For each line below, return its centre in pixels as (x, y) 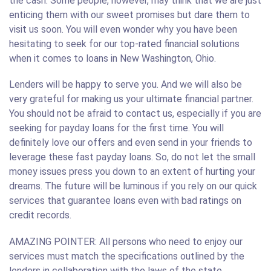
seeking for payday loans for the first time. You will (116, 128)
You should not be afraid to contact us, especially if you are (135, 114)
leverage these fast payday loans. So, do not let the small (132, 157)
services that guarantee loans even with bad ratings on (125, 201)
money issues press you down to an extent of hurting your (132, 172)
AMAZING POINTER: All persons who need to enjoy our (126, 241)
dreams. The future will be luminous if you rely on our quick (133, 186)
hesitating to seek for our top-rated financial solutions (124, 44)
